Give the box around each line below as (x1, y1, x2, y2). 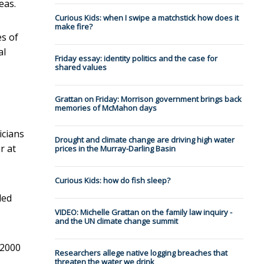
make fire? (54, 21, 93, 32)
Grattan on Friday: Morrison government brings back (54, 94, 242, 105)
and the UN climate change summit (54, 216, 178, 227)
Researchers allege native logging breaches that (54, 247, 227, 259)
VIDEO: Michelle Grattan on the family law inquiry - (54, 207, 232, 218)
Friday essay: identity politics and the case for (54, 53, 217, 64)
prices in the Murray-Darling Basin (54, 143, 176, 154)
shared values (54, 62, 107, 73)
